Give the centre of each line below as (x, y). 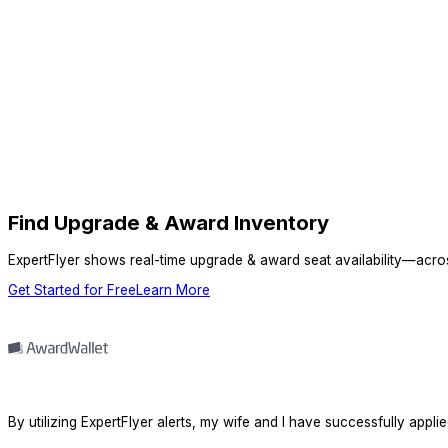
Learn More (173, 289)
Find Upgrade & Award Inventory (168, 223)
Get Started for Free (72, 289)
